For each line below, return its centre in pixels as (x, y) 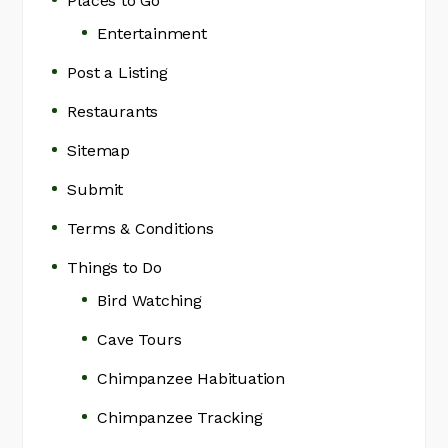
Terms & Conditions (140, 229)
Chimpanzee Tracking (180, 418)
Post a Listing (117, 73)
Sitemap (99, 151)
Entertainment (152, 34)
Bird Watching (149, 301)
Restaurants (113, 112)
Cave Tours (139, 340)
